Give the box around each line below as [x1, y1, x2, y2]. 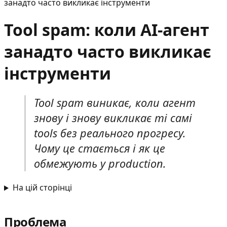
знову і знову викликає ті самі [34, 110, 192, 125]
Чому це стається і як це [34, 140, 165, 156]
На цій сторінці [12, 182, 72, 194]
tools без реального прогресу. [34, 125, 186, 140]
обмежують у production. [34, 156, 166, 171]
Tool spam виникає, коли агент [34, 95, 196, 110]
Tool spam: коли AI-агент [4, 19, 209, 41]
